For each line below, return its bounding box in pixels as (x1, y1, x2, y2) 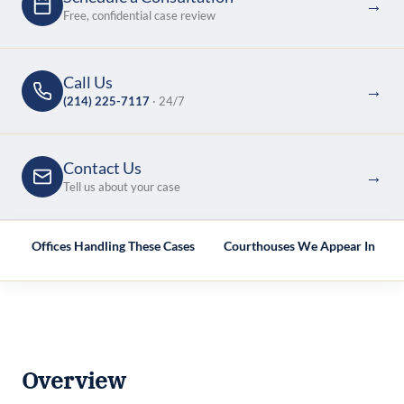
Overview (22, 366, 125, 396)
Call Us (63, 72, 113, 92)
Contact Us (63, 158, 142, 178)
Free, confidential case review (63, 8, 216, 23)
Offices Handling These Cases (32, 238, 195, 253)
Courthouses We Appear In (224, 238, 375, 253)
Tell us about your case (63, 179, 180, 195)
